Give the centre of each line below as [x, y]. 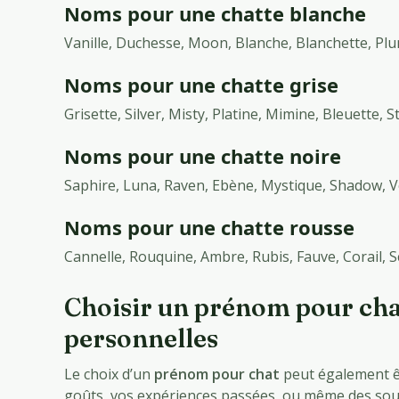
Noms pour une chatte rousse [209, 228]
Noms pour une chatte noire [203, 156]
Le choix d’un [109, 375]
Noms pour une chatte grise [201, 85]
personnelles [141, 339]
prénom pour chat [217, 375]
